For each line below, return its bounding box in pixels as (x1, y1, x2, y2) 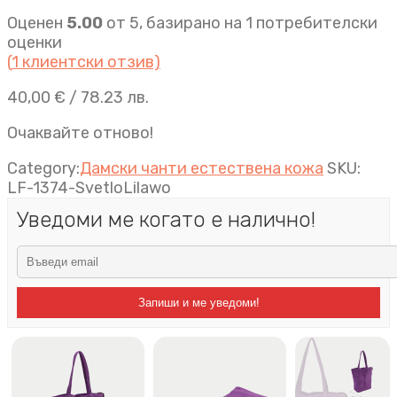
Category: (7, 159, 80, 178)
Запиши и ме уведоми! (137, 296, 260, 309)
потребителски (253, 13, 378, 33)
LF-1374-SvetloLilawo (7, 178, 171, 198)
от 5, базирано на (103, 13, 245, 33)
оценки (7, 33, 62, 52)
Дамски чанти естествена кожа (80, 159, 323, 178)
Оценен (7, 13, 66, 33)
